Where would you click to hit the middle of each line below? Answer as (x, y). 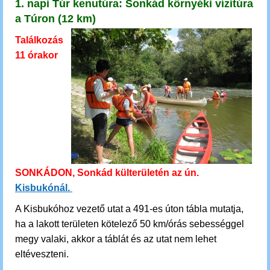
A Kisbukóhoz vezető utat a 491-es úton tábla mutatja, (129, 209)
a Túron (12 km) (57, 19)
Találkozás (39, 40)
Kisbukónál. (44, 188)
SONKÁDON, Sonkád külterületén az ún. (107, 173)
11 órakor (36, 55)
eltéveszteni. (42, 254)
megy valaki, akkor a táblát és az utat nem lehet (116, 239)
